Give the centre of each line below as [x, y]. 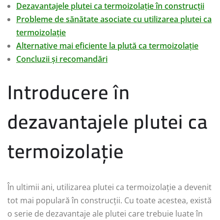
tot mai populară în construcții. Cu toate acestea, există [110, 200]
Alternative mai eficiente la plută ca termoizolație [107, 45]
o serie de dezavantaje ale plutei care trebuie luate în [105, 213]
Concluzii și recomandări [62, 59]
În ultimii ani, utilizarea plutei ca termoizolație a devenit [110, 187]
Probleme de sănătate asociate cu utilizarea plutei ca [114, 19]
